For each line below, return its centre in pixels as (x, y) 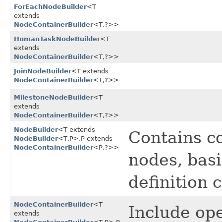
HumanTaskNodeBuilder (57, 39)
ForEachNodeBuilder (50, 7)
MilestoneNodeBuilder (54, 98)
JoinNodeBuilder (43, 71)
